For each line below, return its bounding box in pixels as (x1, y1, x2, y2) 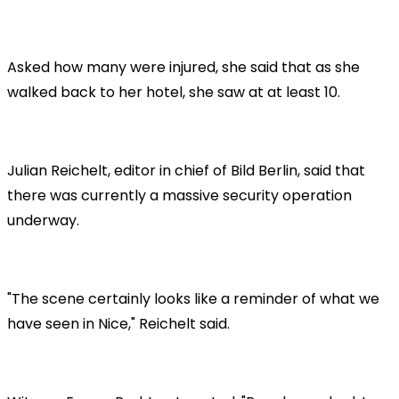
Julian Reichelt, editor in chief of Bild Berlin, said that (7, 159, 365, 181)
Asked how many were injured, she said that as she (7, 56, 360, 77)
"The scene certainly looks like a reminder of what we (7, 288, 379, 309)
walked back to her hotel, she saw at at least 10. (7, 81, 340, 102)
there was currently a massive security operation (7, 184, 352, 206)
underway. (7, 209, 79, 231)
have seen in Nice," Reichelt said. (7, 313, 230, 334)
